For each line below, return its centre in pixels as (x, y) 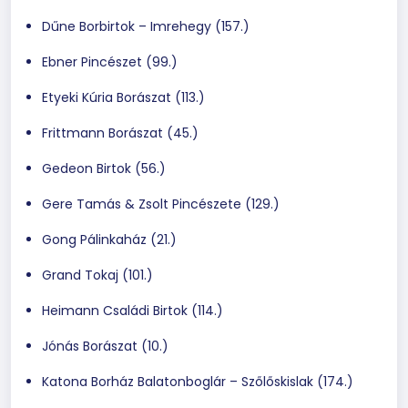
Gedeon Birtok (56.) (104, 168)
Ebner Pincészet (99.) (110, 61)
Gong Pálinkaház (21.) (109, 239)
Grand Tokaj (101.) (97, 275)
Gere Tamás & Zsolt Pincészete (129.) (161, 204)
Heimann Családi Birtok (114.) (133, 310)
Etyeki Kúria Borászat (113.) (123, 97)
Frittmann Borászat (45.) (120, 133)
